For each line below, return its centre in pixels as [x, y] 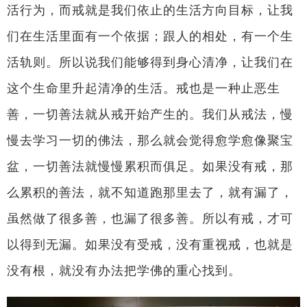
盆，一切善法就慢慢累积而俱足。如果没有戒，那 [150, 167]
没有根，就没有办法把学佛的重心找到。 [124, 271]
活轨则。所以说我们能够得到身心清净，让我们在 [150, 62]
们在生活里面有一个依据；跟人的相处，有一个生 [150, 36]
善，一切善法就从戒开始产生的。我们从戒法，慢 [150, 114]
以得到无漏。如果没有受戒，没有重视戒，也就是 [150, 245]
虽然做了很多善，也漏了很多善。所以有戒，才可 [150, 219]
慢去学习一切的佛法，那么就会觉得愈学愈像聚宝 [150, 140]
